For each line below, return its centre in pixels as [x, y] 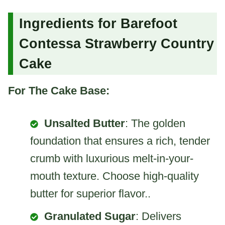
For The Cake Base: [59, 90]
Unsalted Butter [85, 123]
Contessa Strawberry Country [117, 44]
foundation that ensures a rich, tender [120, 141]
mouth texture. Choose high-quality [115, 176]
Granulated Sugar [90, 216]
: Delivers [158, 216]
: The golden [155, 123]
